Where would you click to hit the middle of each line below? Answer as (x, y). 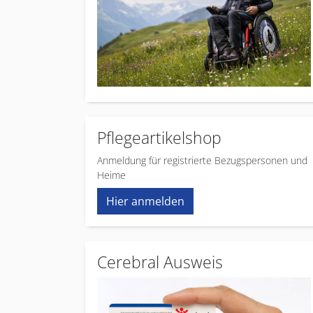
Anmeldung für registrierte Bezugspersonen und (202, 160)
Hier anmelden (145, 201)
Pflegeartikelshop (159, 138)
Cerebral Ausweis (160, 262)
